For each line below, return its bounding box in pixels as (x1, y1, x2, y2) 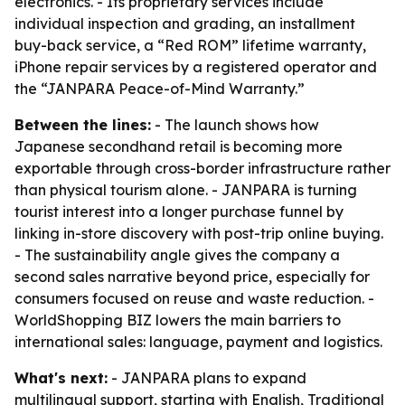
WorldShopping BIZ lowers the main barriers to (14, 311, 341, 329)
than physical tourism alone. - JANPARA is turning (14, 181, 357, 199)
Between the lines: (14, 116, 151, 134)
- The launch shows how (151, 116, 319, 134)
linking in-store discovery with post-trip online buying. (14, 224, 383, 242)
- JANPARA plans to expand (108, 369, 306, 387)
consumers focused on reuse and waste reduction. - (14, 289, 374, 307)
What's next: (14, 369, 108, 387)
